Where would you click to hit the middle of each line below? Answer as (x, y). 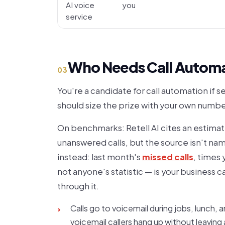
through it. (78, 186)
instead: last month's (100, 157)
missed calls (168, 157)
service (79, 16)
